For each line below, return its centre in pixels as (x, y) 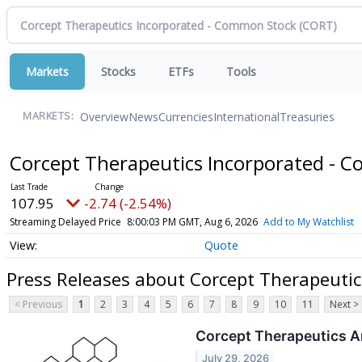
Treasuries (307, 116)
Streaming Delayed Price (65, 222)
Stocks (118, 72)
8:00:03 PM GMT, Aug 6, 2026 (192, 222)
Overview (104, 116)
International (246, 116)
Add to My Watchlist (308, 222)
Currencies (186, 116)
